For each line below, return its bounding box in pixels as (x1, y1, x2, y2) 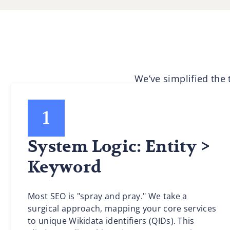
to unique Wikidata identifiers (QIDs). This (28, 215, 195, 226)
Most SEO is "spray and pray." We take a (28, 190, 187, 202)
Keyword (28, 157, 102, 178)
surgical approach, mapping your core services (28, 203, 217, 214)
